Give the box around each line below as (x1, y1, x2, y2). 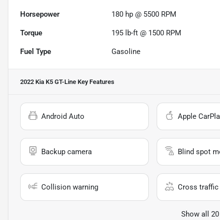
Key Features (76, 78, 114, 86)
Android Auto (41, 112, 84, 121)
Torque (20, 28, 42, 38)
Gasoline (111, 47, 141, 56)
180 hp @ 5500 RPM (111, 10, 177, 19)
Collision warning (41, 183, 98, 192)
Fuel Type (20, 47, 51, 56)
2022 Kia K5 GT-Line (20, 78, 76, 86)
